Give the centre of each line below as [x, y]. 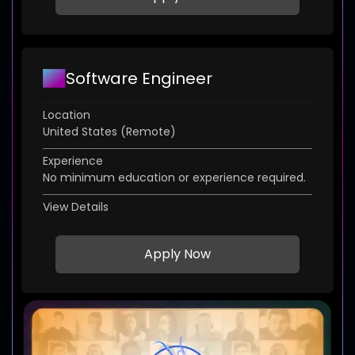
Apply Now [177, 254]
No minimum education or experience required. [174, 178]
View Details [76, 207]
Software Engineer [139, 79]
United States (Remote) [109, 132]
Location [67, 115]
